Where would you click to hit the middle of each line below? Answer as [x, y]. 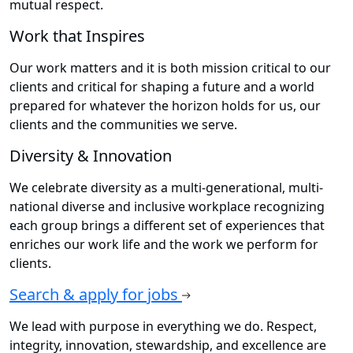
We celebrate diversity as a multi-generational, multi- [166, 187]
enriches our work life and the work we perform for [164, 244]
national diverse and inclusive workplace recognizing [167, 206]
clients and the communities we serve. [123, 124]
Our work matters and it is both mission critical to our [170, 67]
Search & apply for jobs [96, 294]
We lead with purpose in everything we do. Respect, [163, 326]
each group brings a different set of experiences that [167, 225]
